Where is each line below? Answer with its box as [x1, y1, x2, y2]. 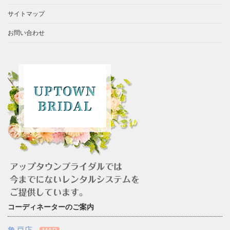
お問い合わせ [8, 29, 45, 36]
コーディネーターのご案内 [8, 203, 94, 211]
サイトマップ [8, 10, 45, 17]
